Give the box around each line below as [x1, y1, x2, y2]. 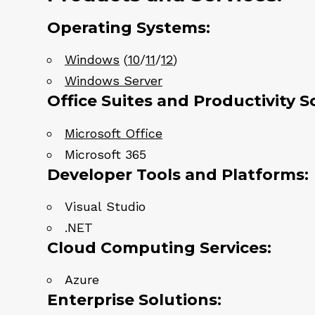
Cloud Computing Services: [47, 238, 271, 257]
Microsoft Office [65, 125, 162, 141]
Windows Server [65, 73, 162, 89]
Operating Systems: [47, 18, 210, 38]
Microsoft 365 [65, 146, 146, 162]
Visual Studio [65, 198, 146, 214]
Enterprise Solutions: [47, 290, 221, 309]
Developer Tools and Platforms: [47, 165, 309, 184]
